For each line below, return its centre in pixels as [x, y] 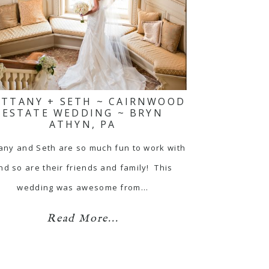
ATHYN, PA [83, 124]
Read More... [83, 219]
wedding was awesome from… [83, 187]
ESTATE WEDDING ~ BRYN [83, 113]
